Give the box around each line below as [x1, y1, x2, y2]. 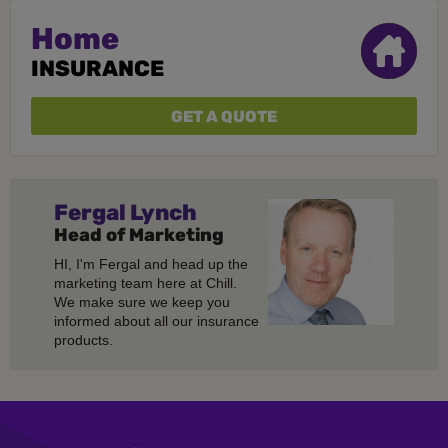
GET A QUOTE [171, 107, 277, 127]
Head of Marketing [54, 224, 224, 247]
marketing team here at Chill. [54, 275, 237, 292]
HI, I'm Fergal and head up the [54, 256, 248, 273]
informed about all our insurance [54, 313, 259, 330]
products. [54, 332, 113, 349]
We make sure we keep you [54, 294, 230, 311]
